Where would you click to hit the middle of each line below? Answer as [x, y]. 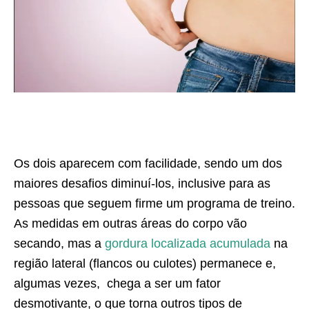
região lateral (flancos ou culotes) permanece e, [145, 264]
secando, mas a [59, 244]
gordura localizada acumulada [188, 244]
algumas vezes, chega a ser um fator [117, 284]
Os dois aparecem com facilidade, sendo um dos [148, 164]
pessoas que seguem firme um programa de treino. [154, 204]
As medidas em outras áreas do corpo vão [130, 224]
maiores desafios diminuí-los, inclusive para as [142, 184]
